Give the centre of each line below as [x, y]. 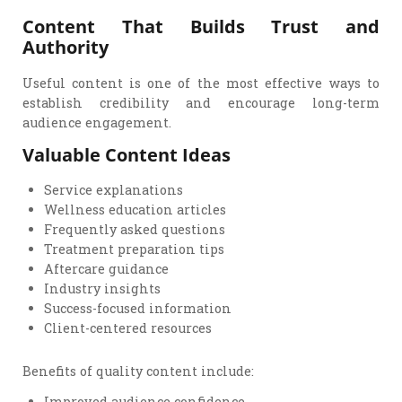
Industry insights [103, 289]
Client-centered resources [128, 328]
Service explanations [114, 190]
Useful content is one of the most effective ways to [201, 83]
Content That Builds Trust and [201, 26]
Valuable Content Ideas [127, 154]
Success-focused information [138, 309]
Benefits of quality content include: [139, 371]
